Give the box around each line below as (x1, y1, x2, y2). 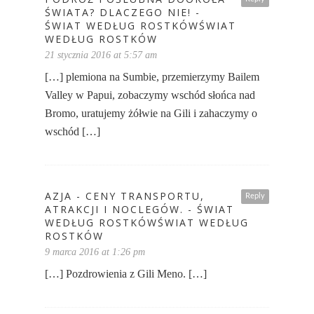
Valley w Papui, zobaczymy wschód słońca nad (45, 89, 255, 102)
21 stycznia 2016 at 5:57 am (45, 50, 157, 61)
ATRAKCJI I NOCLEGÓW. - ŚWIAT (45, 203, 234, 217)
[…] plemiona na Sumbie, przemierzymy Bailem (45, 71, 259, 83)
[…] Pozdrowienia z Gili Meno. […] (45, 268, 207, 280)
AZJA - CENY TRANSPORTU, (45, 189, 205, 203)
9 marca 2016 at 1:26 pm (45, 247, 145, 258)
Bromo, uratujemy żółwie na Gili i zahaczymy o (45, 107, 257, 120)
